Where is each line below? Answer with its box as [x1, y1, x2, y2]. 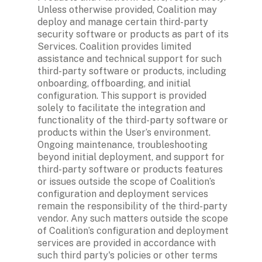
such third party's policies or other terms [37, 249, 218, 261]
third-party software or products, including [37, 65, 226, 77]
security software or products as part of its [37, 28, 229, 40]
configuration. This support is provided [37, 89, 206, 101]
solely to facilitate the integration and [37, 102, 205, 113]
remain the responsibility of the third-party [37, 200, 227, 212]
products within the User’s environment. [37, 126, 211, 138]
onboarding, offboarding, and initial [37, 77, 191, 89]
